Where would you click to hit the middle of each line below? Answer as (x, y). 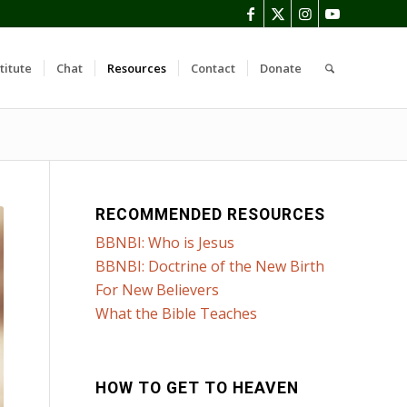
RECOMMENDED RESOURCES (211, 214)
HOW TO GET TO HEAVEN (198, 388)
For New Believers (158, 290)
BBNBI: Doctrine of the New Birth (210, 266)
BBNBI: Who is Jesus (165, 243)
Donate (280, 68)
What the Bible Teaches (177, 313)
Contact (213, 68)
